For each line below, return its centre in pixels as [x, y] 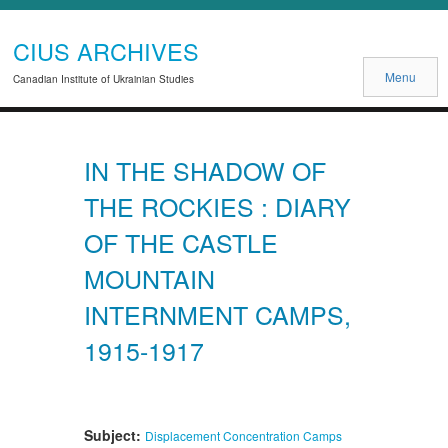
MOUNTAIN [149, 277]
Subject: [114, 434]
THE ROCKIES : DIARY [217, 205]
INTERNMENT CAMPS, [217, 313]
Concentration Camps [282, 435]
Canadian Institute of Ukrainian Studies [104, 79]
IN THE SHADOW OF [205, 169]
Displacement [182, 435]
